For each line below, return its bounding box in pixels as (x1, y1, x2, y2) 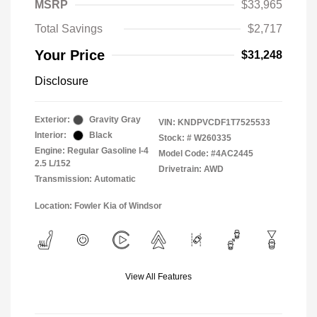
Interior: (35, 130, 67, 140)
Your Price (35, 47, 105, 63)
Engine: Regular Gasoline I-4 (35, 146, 149, 156)
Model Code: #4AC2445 (158, 149, 253, 158)
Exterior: (35, 115, 70, 125)
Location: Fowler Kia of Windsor (35, 201, 162, 211)
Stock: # (158, 133, 192, 143)
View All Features (125, 272, 192, 282)
